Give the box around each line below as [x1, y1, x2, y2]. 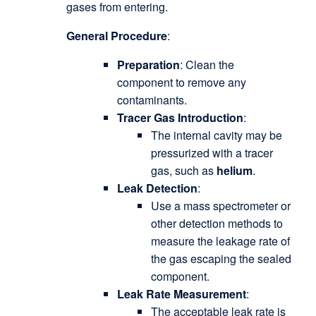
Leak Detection [116, 180, 197, 197]
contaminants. [116, 92, 187, 109]
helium [216, 162, 253, 179]
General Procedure [66, 28, 167, 44]
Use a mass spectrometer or [150, 197, 291, 214]
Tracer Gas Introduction [116, 109, 243, 126]
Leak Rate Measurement [116, 286, 246, 303]
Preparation [116, 56, 180, 73]
